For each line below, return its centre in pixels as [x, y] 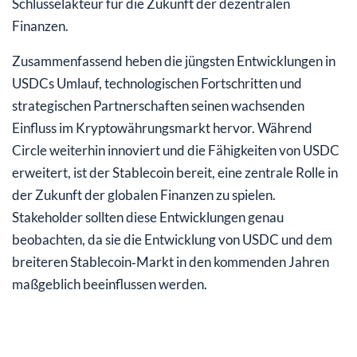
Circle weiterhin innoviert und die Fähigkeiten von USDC [176, 150]
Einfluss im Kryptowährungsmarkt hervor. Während [162, 127]
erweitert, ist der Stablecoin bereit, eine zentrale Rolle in [175, 172]
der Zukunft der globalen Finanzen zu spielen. [144, 194]
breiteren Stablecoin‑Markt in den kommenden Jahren [171, 261]
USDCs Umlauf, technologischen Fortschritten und [157, 83]
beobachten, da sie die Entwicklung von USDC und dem [172, 239]
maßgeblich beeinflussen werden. [110, 284]
